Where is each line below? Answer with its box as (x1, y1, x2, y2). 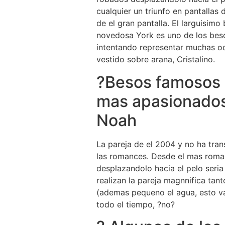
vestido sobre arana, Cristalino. (96, 54, 215, 65)
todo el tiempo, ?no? (96, 199, 175, 209)
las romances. (96, 151, 149, 161)
